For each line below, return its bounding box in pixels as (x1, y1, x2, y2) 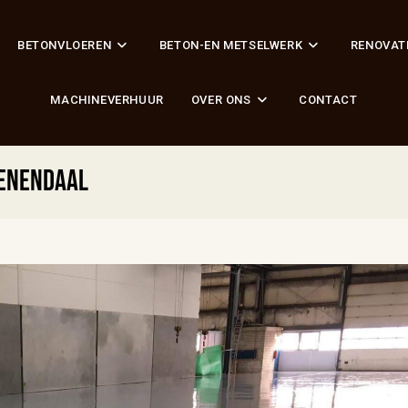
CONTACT (299, 93, 358, 107)
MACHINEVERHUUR (50, 93, 164, 107)
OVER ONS (190, 93, 251, 107)
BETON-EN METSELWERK (158, 38, 303, 52)
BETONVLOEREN (17, 38, 112, 52)
